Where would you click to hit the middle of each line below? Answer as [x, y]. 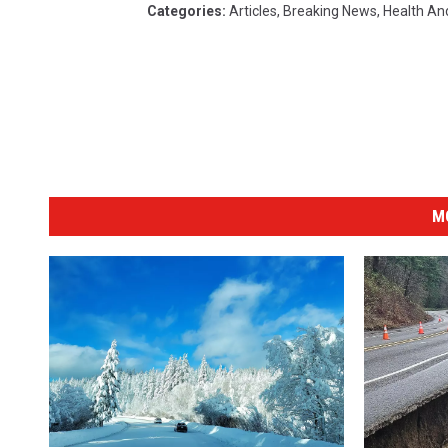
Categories [184, 10]
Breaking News [330, 10]
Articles [253, 10]
